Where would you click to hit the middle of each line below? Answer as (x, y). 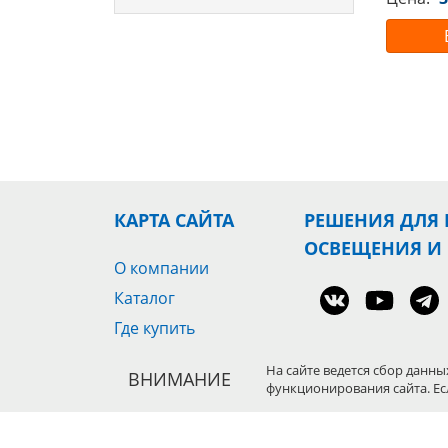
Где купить (154, 328)
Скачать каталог (176, 418)
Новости (147, 388)
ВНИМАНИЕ (179, 378)
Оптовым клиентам (189, 358)
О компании (161, 268)
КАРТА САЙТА (174, 220)
